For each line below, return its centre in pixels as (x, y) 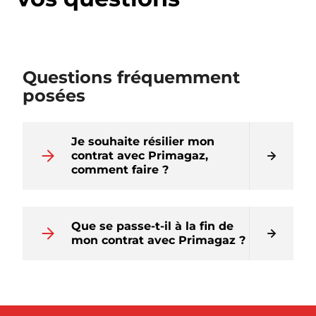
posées (54, 96)
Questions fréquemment (131, 77)
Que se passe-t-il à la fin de (152, 226)
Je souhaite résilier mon (143, 141)
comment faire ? (120, 170)
